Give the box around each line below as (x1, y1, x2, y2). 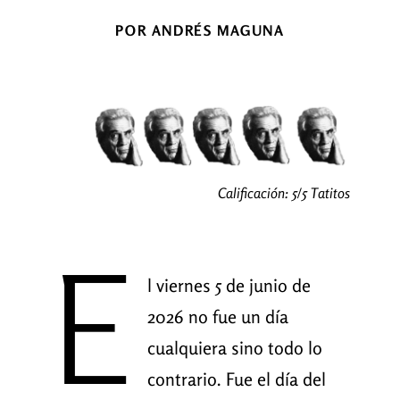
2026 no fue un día (146, 305, 288, 329)
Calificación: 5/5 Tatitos (218, 184, 351, 203)
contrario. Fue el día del (146, 368, 326, 391)
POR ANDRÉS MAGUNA (115, 21, 285, 40)
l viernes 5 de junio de (146, 274, 311, 297)
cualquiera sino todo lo (146, 337, 322, 360)
